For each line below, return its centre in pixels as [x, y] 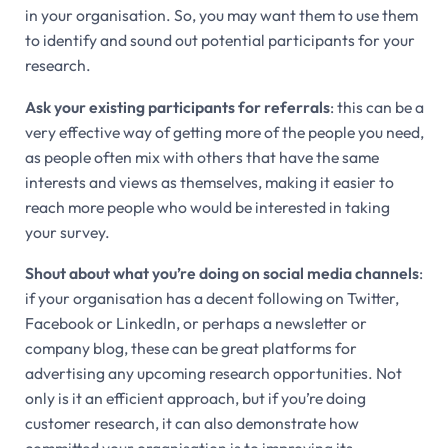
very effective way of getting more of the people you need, [224, 131]
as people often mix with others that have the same [201, 156]
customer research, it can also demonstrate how [191, 422]
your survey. [67, 231]
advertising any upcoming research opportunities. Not [213, 372]
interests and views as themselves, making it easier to [209, 181]
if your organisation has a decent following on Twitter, [211, 297]
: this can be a [376, 106]
